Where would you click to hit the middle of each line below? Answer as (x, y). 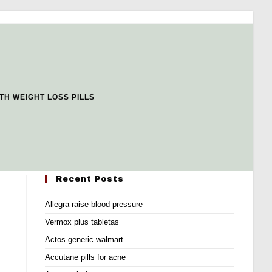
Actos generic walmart (84, 240)
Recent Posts (90, 179)
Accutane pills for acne (86, 257)
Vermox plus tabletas (82, 222)
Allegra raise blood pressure (94, 204)
